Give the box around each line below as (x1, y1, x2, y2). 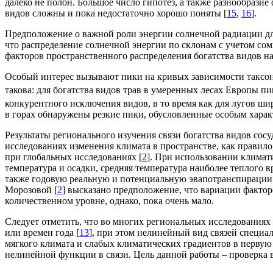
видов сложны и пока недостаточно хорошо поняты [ (5, 7, 227, 18)
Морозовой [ (5, 185, 57, 196)
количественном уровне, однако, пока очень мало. (5, 196, 214, 207)
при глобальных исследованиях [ (5, 152, 142, 163)
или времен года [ (5, 227, 79, 238)
